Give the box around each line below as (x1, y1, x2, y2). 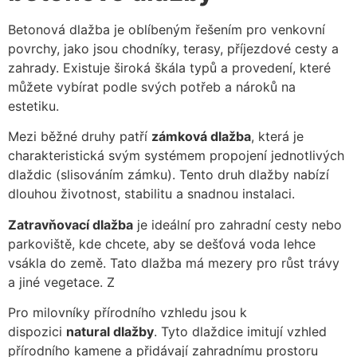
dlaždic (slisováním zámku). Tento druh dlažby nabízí (8, 167, 329, 183)
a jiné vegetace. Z (8, 273, 115, 290)
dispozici (8, 324, 66, 340)
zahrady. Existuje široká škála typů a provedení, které (8, 59, 331, 76)
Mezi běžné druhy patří (8, 128, 151, 145)
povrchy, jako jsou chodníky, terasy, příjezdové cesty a (8, 40, 339, 57)
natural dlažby (66, 324, 154, 340)
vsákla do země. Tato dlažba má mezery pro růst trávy (8, 254, 339, 271)
